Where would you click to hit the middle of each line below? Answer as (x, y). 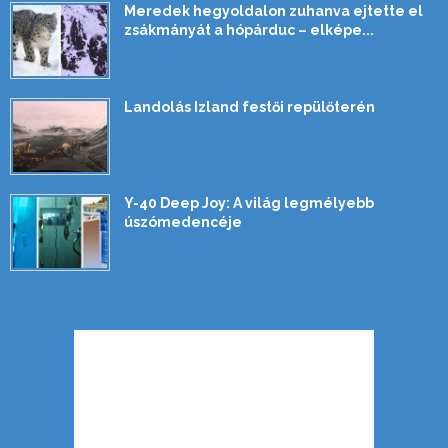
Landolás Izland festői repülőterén (249, 107)
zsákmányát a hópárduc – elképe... (249, 30)
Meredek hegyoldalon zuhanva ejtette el (273, 11)
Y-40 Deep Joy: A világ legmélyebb (249, 203)
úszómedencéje (183, 222)
